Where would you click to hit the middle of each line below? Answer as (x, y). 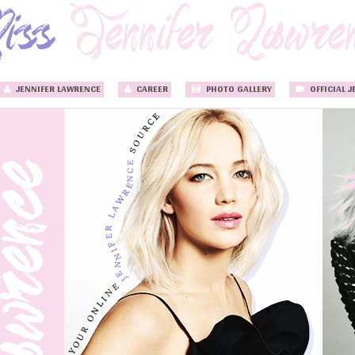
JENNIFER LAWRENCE (57, 89)
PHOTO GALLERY (237, 89)
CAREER (151, 89)
